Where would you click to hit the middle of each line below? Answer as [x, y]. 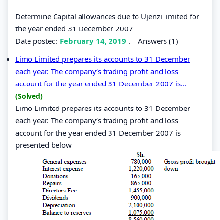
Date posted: [38, 41]
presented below [43, 145]
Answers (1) [158, 41]
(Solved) [29, 96]
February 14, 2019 [94, 41]
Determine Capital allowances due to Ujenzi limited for [107, 16]
